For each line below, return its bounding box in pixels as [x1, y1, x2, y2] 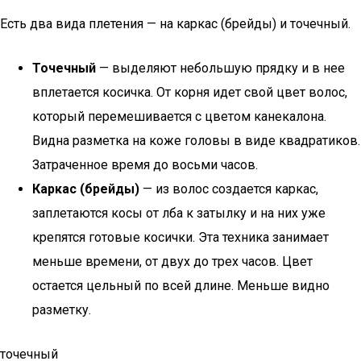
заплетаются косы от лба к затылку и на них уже [32, 205, 326, 221]
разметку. [32, 302, 91, 317]
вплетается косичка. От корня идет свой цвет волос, [32, 85, 347, 100]
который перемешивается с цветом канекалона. [32, 109, 326, 124]
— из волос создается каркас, [139, 181, 318, 197]
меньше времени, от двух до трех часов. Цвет [32, 254, 313, 269]
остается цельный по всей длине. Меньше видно [32, 278, 330, 293]
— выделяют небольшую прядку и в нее [96, 60, 345, 76]
